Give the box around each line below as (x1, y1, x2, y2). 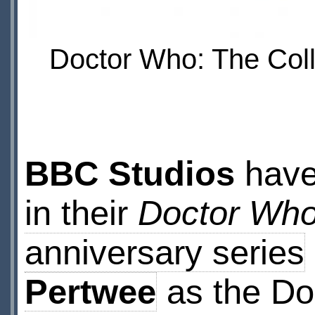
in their (24, 193, 138, 232)
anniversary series (24, 233, 304, 271)
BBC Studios (24, 154, 235, 193)
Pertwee (24, 272, 156, 311)
